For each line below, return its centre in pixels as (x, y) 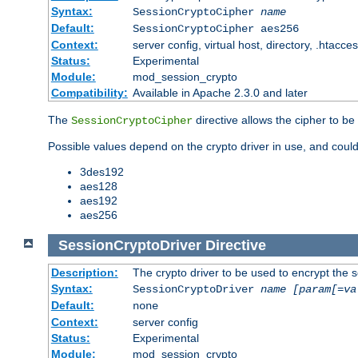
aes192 (99, 200)
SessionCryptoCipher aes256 (215, 28)
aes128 (99, 186)
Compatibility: (89, 92)
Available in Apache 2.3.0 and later (220, 92)
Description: (84, 273)
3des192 (102, 171)
